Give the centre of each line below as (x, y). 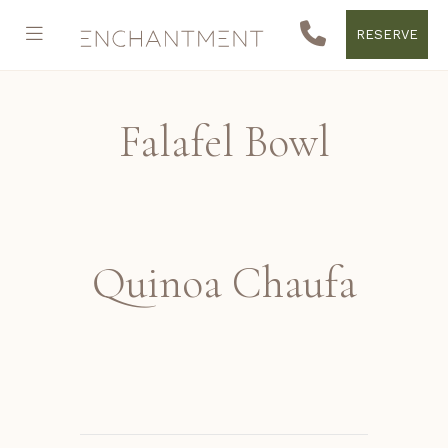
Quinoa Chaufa (224, 283)
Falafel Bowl (224, 142)
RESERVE (387, 34)
